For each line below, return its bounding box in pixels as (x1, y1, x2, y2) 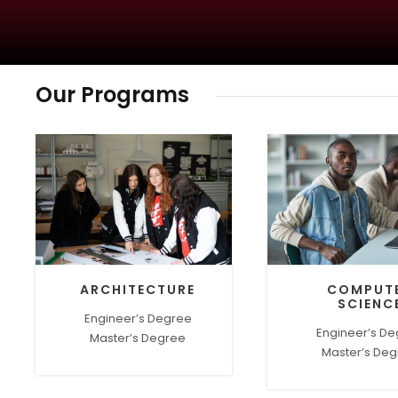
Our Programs (36, 80, 189, 110)
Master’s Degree (90, 330, 187, 347)
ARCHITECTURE (80, 281, 196, 299)
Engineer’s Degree (84, 310, 192, 328)
